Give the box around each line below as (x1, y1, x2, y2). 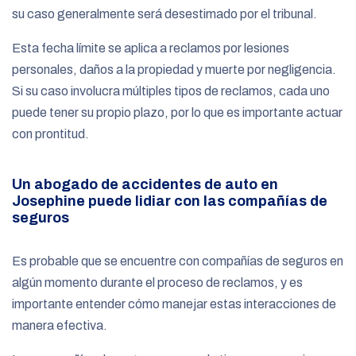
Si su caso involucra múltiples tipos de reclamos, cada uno (12, 83, 330, 98)
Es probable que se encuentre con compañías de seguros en (12, 253, 343, 268)
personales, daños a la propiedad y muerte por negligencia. (12, 62, 336, 76)
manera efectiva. (12, 318, 107, 332)
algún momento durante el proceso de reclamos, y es (12, 275, 303, 289)
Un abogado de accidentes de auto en (12, 176, 278, 192)
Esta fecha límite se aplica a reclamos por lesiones (12, 41, 289, 55)
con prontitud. (12, 126, 89, 141)
